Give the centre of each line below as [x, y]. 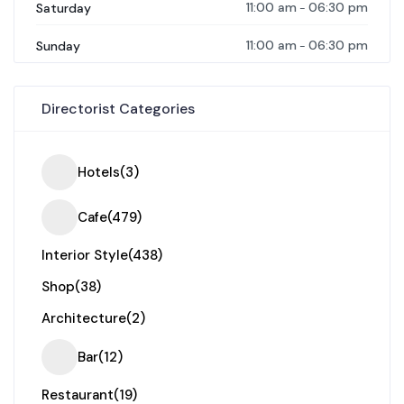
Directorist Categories [118, 109]
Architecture [84, 319]
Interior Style [85, 256]
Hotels [99, 172]
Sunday [58, 46]
